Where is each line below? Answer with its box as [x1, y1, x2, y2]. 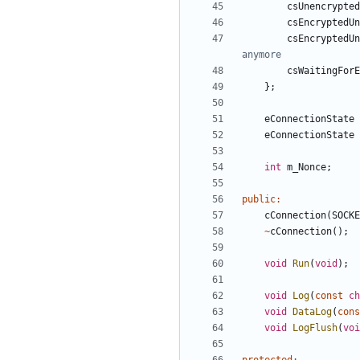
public [242, 194, 276, 206]
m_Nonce [287, 162, 326, 174]
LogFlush [292, 322, 337, 334]
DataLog [292, 306, 332, 318]
